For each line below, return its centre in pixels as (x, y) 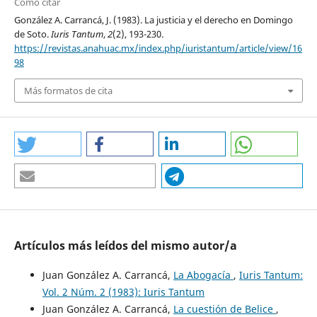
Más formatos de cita (68, 91)
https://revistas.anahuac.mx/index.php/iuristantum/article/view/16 (158, 48)
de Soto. (32, 34)
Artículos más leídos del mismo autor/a (125, 246)
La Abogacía (203, 275)
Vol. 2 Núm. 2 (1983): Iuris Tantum (123, 292)
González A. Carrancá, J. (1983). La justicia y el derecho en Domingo (153, 19)
